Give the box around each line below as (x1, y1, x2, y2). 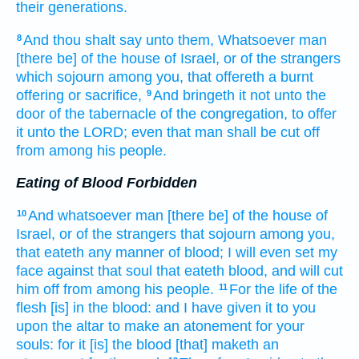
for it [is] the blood (58, 336, 171, 353)
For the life (229, 280, 297, 297)
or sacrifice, (68, 87, 142, 103)
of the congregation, (160, 105, 288, 122)
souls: (16, 336, 54, 353)
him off (16, 280, 59, 297)
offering (16, 87, 64, 103)
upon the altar (16, 317, 104, 334)
